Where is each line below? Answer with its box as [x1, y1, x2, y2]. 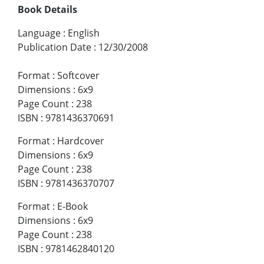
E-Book [57, 200, 88, 213]
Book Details [18, 3, 77, 16]
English [68, 27, 100, 40]
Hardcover [57, 134, 104, 148]
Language [18, 27, 61, 40]
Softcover [57, 69, 100, 82]
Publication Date [18, 41, 91, 54]
